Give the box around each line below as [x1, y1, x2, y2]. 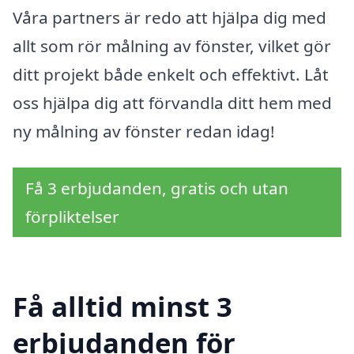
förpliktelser [25, 205, 119, 228]
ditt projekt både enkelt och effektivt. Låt [13, 63, 329, 86]
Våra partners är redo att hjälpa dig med [13, 6, 326, 29]
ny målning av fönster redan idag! [13, 120, 275, 143]
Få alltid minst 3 [13, 287, 232, 325]
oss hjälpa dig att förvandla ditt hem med [13, 92, 332, 115]
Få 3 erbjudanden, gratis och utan [25, 177, 288, 199]
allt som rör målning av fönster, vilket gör [13, 35, 331, 58]
